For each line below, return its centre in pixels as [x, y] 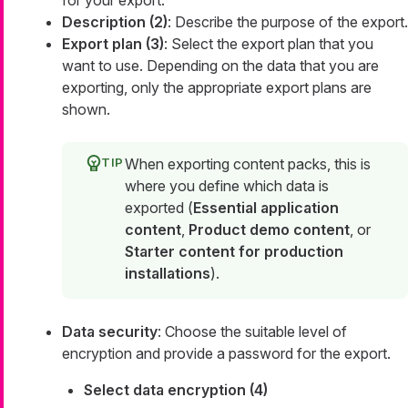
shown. [86, 110]
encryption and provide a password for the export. [226, 354]
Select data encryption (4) [176, 390]
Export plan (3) [113, 44]
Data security [110, 332]
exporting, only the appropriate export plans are [217, 88]
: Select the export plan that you [269, 44]
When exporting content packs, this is [248, 164]
